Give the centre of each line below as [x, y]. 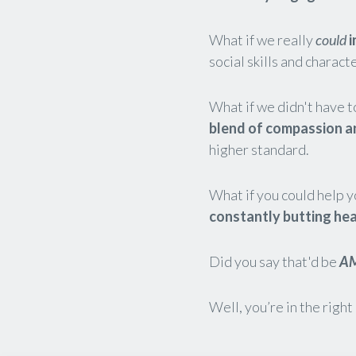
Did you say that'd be [274, 261]
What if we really [262, 39]
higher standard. [259, 149]
